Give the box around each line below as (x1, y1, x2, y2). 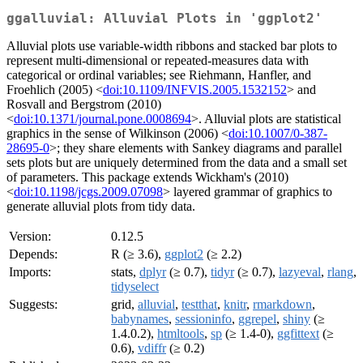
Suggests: (9, 297, 58, 312)
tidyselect (111, 280, 159, 294)
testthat (181, 297, 217, 312)
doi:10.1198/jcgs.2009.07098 (14, 185, 163, 199)
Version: (9, 229, 51, 244)
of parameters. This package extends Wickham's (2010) (6, 170, 288, 185)
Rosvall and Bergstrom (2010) (6, 97, 161, 112)
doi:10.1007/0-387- (228, 126, 327, 141)
